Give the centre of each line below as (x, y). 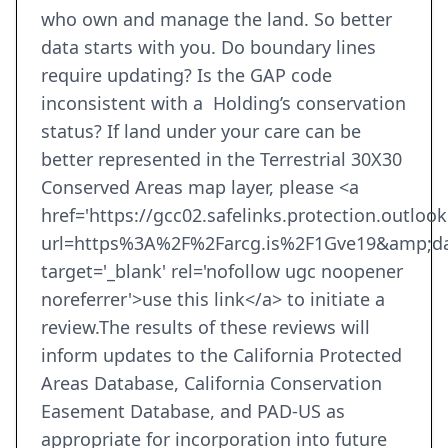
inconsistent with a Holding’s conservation (223, 103)
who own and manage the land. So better (216, 19)
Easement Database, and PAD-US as (193, 411)
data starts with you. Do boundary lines (208, 47)
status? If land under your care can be (201, 131)
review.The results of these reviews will (205, 327)
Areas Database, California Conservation (211, 383)
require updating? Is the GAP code (186, 75)
